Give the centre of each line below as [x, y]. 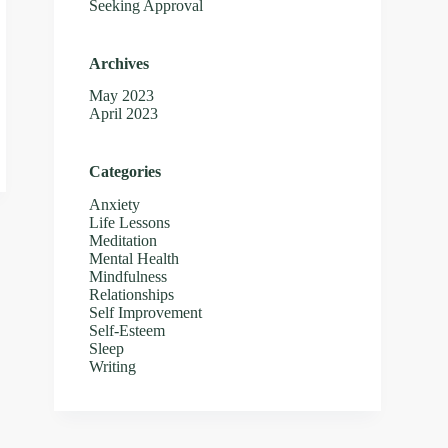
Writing [113, 367]
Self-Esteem [127, 331]
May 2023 [122, 96]
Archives [119, 63]
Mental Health [134, 259]
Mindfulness [128, 277]
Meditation [123, 241]
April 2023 [124, 114]
